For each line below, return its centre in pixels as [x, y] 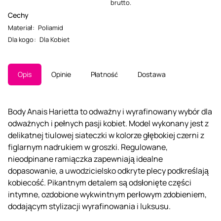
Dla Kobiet [55, 39]
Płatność [104, 74]
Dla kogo [21, 39]
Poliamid [51, 27]
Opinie [61, 74]
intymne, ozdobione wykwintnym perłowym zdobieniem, [107, 194]
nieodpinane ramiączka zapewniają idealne [85, 159]
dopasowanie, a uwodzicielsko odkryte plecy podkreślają [108, 170]
